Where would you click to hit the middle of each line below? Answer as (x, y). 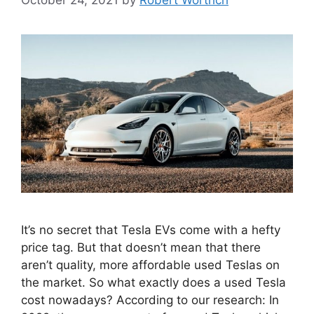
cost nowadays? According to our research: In (150, 300)
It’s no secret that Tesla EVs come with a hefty (151, 230)
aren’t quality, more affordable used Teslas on (150, 265)
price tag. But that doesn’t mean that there (141, 247)
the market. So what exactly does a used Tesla (153, 282)
